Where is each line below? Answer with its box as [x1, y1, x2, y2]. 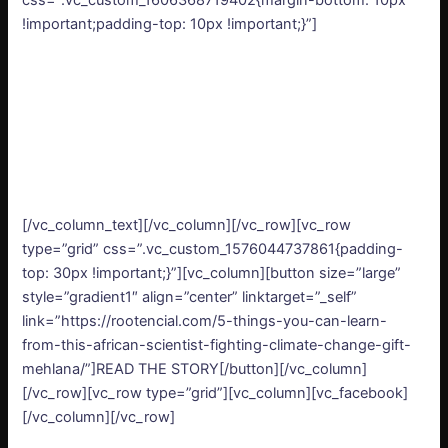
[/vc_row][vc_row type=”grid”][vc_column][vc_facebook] [22, 384, 409, 403]
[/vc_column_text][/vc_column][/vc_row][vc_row [22, 216, 352, 235]
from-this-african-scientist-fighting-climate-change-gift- [22, 336, 412, 355]
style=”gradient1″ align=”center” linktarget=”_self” [22, 288, 358, 307]
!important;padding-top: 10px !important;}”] [22, 15, 318, 34]
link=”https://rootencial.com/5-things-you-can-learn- [22, 312, 388, 331]
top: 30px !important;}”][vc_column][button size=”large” [22, 264, 402, 283]
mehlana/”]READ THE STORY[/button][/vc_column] [22, 360, 368, 379]
